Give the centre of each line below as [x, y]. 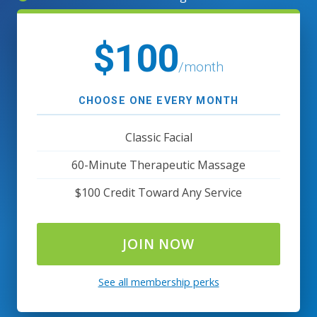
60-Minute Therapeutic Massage [158, 165]
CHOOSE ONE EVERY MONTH [158, 101]
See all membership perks [158, 282]
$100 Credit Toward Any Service [158, 192]
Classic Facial [158, 137]
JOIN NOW [158, 244]
